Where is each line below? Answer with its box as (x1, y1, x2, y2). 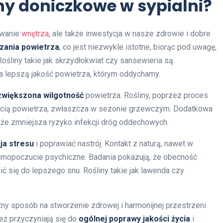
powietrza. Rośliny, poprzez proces (84, 91, 208, 101)
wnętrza (21, 29, 49, 39)
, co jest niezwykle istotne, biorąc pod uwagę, (59, 42, 217, 52)
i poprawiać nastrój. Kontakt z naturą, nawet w (34, 139, 193, 149)
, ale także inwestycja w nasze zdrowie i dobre (49, 29, 211, 39)
